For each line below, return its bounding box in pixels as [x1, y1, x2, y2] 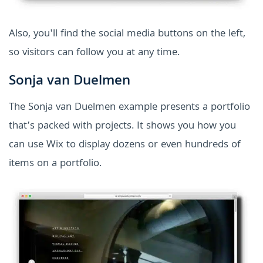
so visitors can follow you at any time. [9, 45, 180, 62]
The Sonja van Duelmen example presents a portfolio [9, 99, 250, 117]
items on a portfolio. [9, 156, 102, 173]
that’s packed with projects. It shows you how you [9, 118, 236, 136]
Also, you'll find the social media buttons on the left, [9, 26, 245, 43]
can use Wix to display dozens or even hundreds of [9, 137, 241, 154]
